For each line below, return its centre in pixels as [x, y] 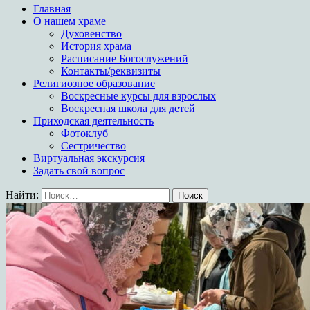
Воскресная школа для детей [128, 108]
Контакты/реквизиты [111, 71]
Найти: [22, 195]
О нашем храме [70, 21]
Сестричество [93, 146]
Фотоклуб [84, 133]
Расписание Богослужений [125, 58]
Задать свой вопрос [79, 171]
